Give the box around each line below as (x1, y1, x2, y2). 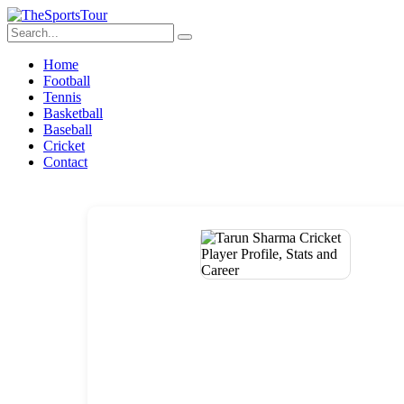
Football (43, 73, 90, 88)
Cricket (43, 138, 85, 153)
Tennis (43, 89, 81, 105)
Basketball (43, 106, 103, 121)
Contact (43, 154, 87, 170)
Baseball (43, 122, 92, 137)
